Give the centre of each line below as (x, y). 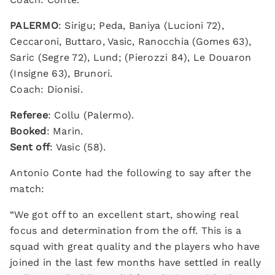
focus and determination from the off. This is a (126, 230)
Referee (29, 115)
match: (27, 189)
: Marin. (65, 131)
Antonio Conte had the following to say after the (130, 173)
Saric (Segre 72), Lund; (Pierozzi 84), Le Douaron (131, 57)
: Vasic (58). (78, 147)
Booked (28, 131)
